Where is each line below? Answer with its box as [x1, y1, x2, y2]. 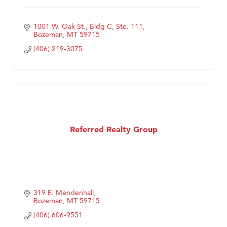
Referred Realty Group [69, 124, 158, 134]
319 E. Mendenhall [33, 188, 94, 198]
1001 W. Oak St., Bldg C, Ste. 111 [33, 22, 143, 31]
